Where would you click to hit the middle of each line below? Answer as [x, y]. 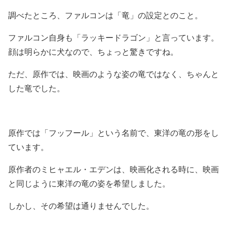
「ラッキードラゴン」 [113, 37]
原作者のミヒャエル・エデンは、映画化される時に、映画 [113, 169]
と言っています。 [186, 37]
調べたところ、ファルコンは [61, 15]
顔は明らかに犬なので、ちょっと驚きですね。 [93, 52]
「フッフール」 [69, 133]
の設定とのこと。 [170, 15]
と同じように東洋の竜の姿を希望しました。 [89, 183]
